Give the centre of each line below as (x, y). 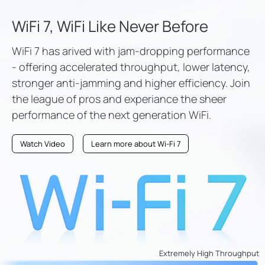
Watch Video (42, 144)
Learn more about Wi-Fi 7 (135, 144)
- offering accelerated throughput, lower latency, (131, 67)
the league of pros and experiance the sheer (119, 99)
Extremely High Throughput (209, 253)
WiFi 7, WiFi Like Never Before (110, 26)
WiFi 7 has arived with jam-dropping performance (131, 51)
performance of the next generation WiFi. (112, 115)
